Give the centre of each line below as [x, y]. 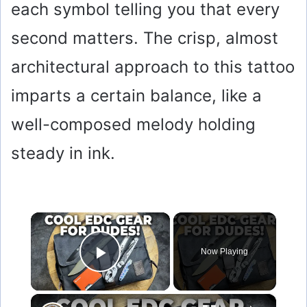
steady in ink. [63, 153]
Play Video [150, 272]
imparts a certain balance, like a [136, 96]
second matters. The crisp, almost [145, 38]
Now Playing [225, 252]
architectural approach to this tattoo [153, 67]
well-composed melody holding [133, 125]
